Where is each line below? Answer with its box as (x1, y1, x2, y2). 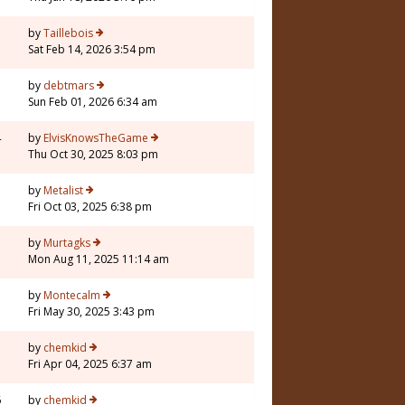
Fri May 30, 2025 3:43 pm (28, 304, 155, 320)
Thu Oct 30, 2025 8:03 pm (28, 146, 158, 163)
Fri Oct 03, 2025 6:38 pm (28, 199, 152, 215)
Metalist (43, 183, 83, 199)
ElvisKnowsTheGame (43, 130, 148, 146)
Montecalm (43, 287, 100, 304)
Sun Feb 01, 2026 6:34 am (28, 94, 157, 110)
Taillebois (43, 25, 93, 42)
